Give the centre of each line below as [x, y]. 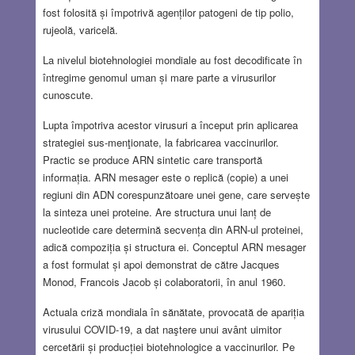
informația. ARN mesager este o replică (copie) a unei [165, 177]
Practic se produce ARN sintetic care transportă [152, 160]
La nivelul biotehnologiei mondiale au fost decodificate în [172, 60]
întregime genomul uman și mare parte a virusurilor [159, 78]
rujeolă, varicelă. [80, 30]
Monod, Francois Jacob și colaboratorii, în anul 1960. [164, 282]
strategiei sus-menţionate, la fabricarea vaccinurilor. [160, 143]
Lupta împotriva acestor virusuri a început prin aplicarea [170, 125]
